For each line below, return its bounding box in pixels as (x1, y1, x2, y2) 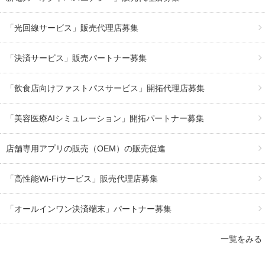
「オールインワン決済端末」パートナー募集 (6, 203, 172, 214)
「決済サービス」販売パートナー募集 (6, 53, 147, 63)
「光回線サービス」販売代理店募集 (6, 22, 138, 33)
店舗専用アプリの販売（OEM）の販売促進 (6, 143, 166, 153)
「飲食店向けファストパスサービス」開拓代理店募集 (6, 83, 205, 93)
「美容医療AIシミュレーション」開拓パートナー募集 (6, 113, 204, 123)
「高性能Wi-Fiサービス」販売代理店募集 (6, 173, 158, 183)
